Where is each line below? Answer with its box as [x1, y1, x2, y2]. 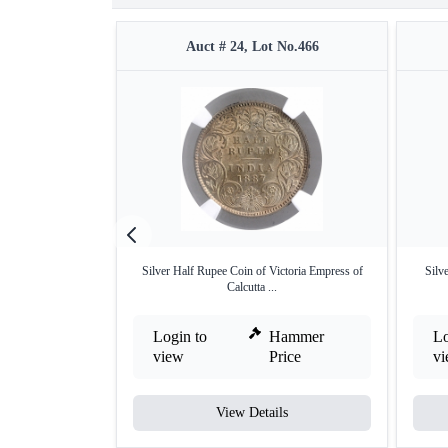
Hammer [269, 328, 325, 345]
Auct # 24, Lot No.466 [185, 39, 319, 54]
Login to [153, 328, 207, 345]
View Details [216, 405, 288, 420]
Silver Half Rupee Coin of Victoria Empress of [141, 264, 363, 278]
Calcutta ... [227, 280, 277, 294]
